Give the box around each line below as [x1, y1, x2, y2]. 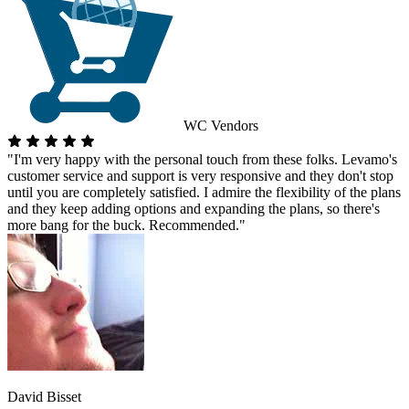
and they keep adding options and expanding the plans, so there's [7, 200, 380, 216]
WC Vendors [180, 117, 258, 133]
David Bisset [7, 388, 81, 404]
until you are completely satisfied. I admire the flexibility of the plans [7, 184, 401, 200]
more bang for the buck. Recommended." [7, 216, 246, 233]
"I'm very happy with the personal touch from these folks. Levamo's [7, 151, 397, 167]
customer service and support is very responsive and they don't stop [7, 167, 393, 184]
